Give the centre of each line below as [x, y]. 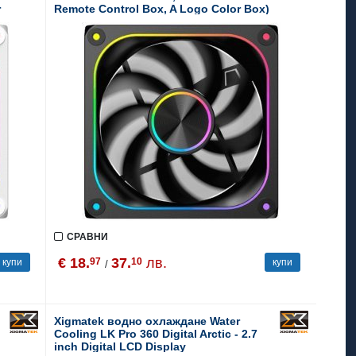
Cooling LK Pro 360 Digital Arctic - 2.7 [156, 334]
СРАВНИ [88, 237]
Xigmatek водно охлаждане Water [147, 321]
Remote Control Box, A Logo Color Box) [162, 9]
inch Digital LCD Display [120, 346]
